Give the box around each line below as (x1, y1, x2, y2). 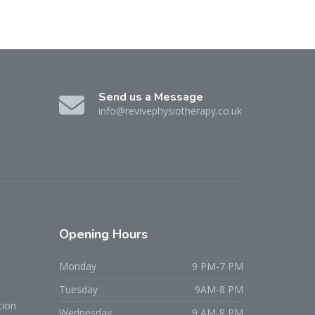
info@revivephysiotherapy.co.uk (98, 104, 242, 117)
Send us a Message (98, 89, 203, 105)
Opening (58, 226, 109, 243)
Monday (58, 259, 96, 273)
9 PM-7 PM (192, 259, 243, 273)
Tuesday (58, 283, 98, 296)
